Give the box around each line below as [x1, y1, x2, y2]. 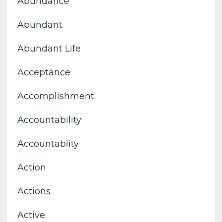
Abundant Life [17, 43, 81, 54]
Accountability [17, 114, 81, 125]
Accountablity [17, 138, 79, 149]
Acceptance [17, 66, 70, 78]
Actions [17, 185, 51, 197]
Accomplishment [17, 90, 94, 102]
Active [17, 209, 45, 221]
